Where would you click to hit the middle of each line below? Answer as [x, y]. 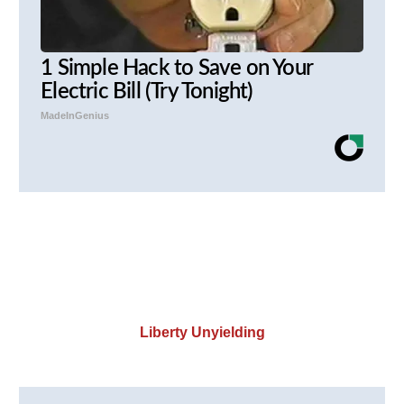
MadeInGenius [75, 116]
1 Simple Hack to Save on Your [176, 69]
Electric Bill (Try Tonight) [147, 92]
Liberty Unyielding [202, 333]
